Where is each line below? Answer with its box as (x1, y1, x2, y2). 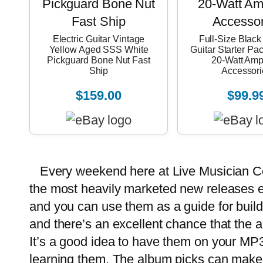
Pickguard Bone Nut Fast (47, 55, 150, 65)
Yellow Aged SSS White (49, 44, 149, 55)
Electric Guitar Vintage (52, 33, 145, 44)
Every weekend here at (29, 163, 173, 178)
